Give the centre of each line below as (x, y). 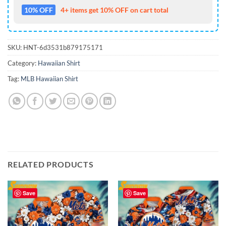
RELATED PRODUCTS (51, 164)
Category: (23, 63)
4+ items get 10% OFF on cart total (115, 10)
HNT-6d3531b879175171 (63, 48)
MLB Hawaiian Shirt (49, 79)
